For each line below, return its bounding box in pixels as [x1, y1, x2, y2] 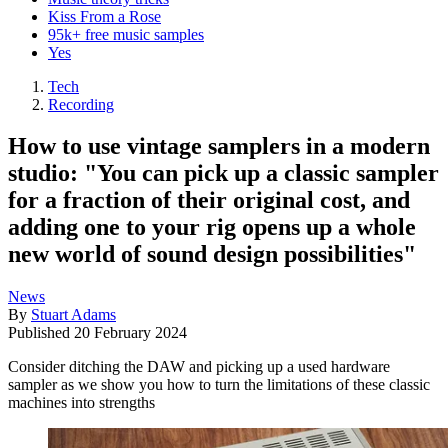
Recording [48, 95, 114, 113]
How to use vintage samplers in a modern [8, 133, 430, 160]
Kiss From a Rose [48, 7, 161, 25]
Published [8, 324, 74, 342]
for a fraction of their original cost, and [8, 187, 410, 214]
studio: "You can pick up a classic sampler [8, 160, 439, 187]
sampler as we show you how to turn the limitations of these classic [8, 376, 430, 394]
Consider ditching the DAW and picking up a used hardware [8, 358, 390, 376]
